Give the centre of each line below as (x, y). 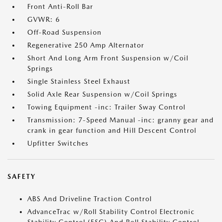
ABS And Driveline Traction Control (89, 199)
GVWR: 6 (44, 20)
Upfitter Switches (58, 143)
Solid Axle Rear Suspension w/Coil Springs (102, 94)
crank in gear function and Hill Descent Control (112, 131)
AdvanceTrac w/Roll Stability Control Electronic (111, 212)
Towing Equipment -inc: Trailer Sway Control (106, 107)
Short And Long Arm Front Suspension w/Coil (108, 58)
